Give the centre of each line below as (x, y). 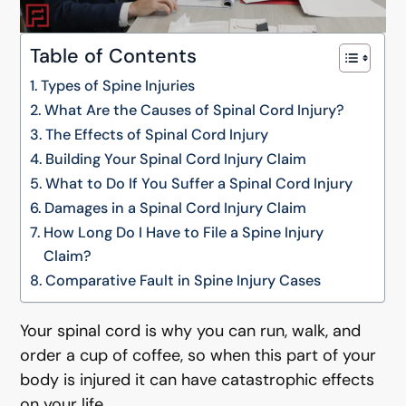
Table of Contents (114, 56)
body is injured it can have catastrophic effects (198, 380)
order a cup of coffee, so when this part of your (198, 355)
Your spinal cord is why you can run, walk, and (191, 331)
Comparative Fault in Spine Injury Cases (183, 280)
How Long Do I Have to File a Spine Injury (183, 232)
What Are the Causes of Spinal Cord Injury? (194, 110)
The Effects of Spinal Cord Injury (156, 135)
